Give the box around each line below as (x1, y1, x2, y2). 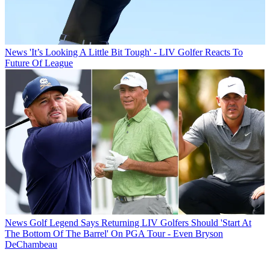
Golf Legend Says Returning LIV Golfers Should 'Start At (30, 217, 251, 228)
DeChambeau (5, 239, 57, 250)
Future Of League (5, 57, 73, 68)
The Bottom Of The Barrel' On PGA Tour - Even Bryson (5, 228, 223, 239)
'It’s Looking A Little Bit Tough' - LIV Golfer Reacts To (30, 46, 243, 57)
